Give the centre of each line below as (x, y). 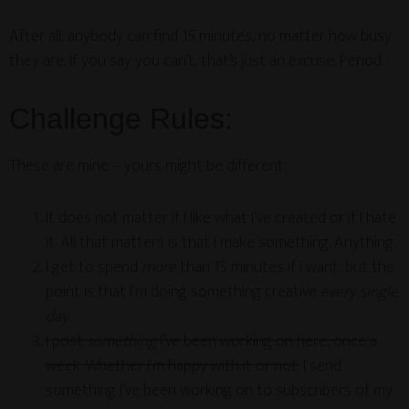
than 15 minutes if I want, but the (285, 267)
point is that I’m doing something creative (183, 292)
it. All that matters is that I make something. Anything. (220, 243)
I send (320, 366)
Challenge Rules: (121, 119)
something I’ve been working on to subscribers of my (219, 391)
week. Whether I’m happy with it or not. (173, 366)
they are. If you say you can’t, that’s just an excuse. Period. (196, 61)
